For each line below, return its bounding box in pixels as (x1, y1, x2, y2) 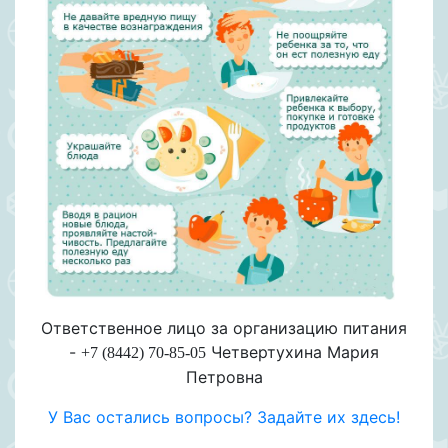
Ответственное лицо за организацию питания (41, 317, 407, 338)
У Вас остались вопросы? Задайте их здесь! (48, 406, 400, 427)
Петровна (185, 366, 263, 387)
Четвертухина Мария (206, 341, 379, 362)
